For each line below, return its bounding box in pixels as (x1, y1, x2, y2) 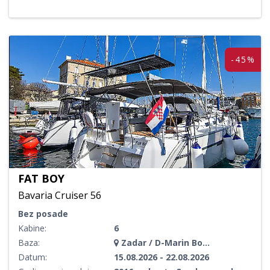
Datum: (18, 251, 47, 263)
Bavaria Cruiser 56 (18, 188, 101, 202)
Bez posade (18, 207, 68, 219)
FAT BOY (18, 171, 64, 186)
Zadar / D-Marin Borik (119, 236, 202, 248)
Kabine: (18, 222, 46, 234)
